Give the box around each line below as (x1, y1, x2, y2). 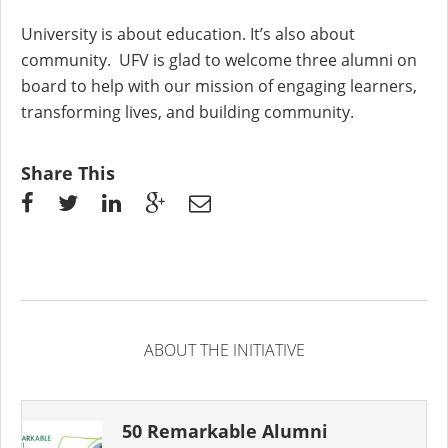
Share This (21, 161, 115, 186)
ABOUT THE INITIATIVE (143, 339, 305, 362)
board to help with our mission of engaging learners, (21, 75, 417, 98)
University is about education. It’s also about (21, 23, 355, 46)
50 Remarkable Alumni (122, 419, 328, 444)
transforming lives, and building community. (21, 101, 354, 124)
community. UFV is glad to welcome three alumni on (21, 49, 417, 72)
